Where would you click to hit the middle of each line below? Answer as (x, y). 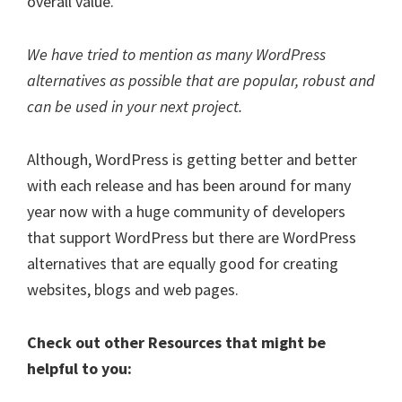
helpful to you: (79, 368)
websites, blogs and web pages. (133, 289)
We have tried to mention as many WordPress (176, 54)
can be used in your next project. (135, 106)
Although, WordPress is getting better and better (192, 159)
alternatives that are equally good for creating (183, 263)
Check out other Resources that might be (176, 342)
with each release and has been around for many (189, 185)
